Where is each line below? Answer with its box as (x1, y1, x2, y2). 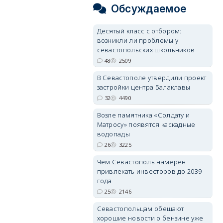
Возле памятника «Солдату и (97, 111, 190, 119)
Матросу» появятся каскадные (97, 120, 196, 129)
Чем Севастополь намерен (97, 157, 186, 166)
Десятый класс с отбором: (97, 26, 182, 35)
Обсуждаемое (111, 2, 187, 15)
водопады (97, 129, 130, 138)
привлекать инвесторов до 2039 (97, 167, 202, 176)
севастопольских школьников (97, 45, 195, 54)
